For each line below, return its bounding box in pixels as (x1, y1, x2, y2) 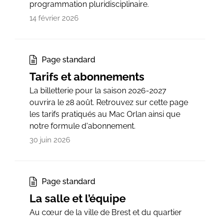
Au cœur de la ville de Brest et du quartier (29, 207, 182, 217)
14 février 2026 (29, 13, 79, 23)
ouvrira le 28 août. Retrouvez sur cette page (29, 97, 188, 107)
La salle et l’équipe (29, 192, 126, 205)
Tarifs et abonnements (29, 70, 144, 83)
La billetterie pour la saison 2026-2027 (29, 85, 166, 95)
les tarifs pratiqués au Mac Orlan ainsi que (29, 109, 180, 119)
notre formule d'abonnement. (29, 121, 136, 131)
